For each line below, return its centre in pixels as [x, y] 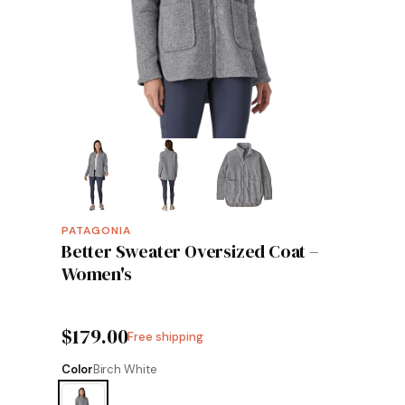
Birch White [125, 370]
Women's [97, 274]
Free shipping [165, 337]
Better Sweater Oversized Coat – [190, 252]
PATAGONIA [96, 231]
